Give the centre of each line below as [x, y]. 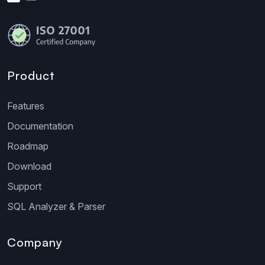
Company [35, 242]
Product [31, 75]
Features [26, 106]
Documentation [40, 126]
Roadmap [28, 146]
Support [24, 186]
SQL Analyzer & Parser [56, 206]
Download [29, 166]
